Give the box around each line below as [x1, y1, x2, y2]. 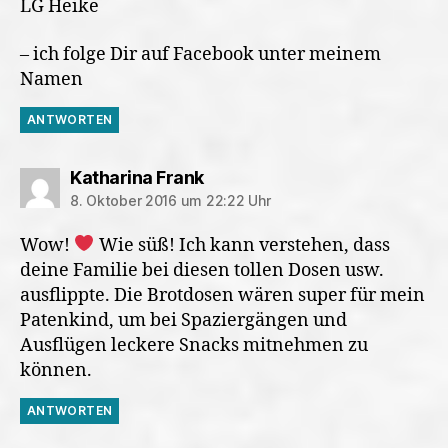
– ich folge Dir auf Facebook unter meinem [20, 42, 381, 66]
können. [20, 358, 92, 382]
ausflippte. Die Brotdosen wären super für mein [20, 283, 425, 307]
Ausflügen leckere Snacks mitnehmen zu [20, 333, 368, 357]
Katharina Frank [70, 166, 204, 188]
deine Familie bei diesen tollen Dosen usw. [20, 258, 384, 282]
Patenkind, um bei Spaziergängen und [20, 308, 347, 332]
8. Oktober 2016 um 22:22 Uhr [70, 191, 271, 209]
